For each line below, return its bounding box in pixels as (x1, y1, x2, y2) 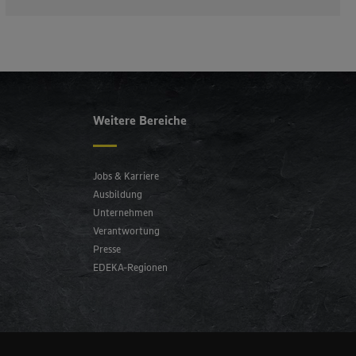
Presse (92, 242, 121, 255)
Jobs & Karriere (92, 169, 159, 182)
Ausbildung (92, 188, 142, 200)
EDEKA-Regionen (92, 261, 168, 273)
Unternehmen (92, 206, 153, 219)
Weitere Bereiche (92, 111, 187, 128)
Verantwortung (92, 224, 160, 237)
